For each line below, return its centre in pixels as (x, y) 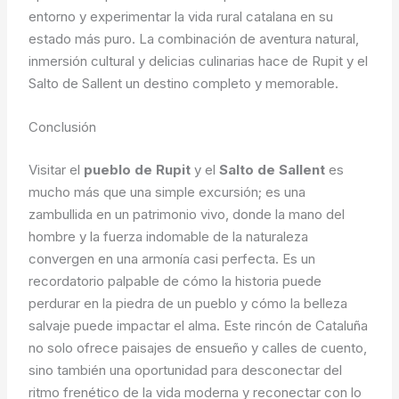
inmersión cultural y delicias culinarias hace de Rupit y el (199, 61)
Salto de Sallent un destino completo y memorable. (184, 84)
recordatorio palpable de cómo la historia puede (175, 281)
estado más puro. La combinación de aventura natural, (194, 39)
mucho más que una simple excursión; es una (167, 191)
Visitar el (57, 169)
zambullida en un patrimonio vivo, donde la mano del (187, 214)
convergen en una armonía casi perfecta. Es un (172, 258)
